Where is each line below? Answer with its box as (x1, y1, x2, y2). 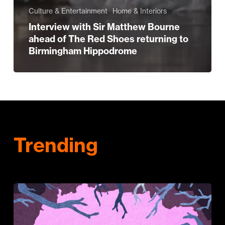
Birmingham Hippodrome (28, 45, 137, 57)
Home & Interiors (112, 7, 167, 16)
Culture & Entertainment (28, 7, 107, 16)
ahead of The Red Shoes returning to (28, 33, 188, 45)
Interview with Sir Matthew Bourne (28, 21, 180, 33)
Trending (13, 133, 98, 158)
